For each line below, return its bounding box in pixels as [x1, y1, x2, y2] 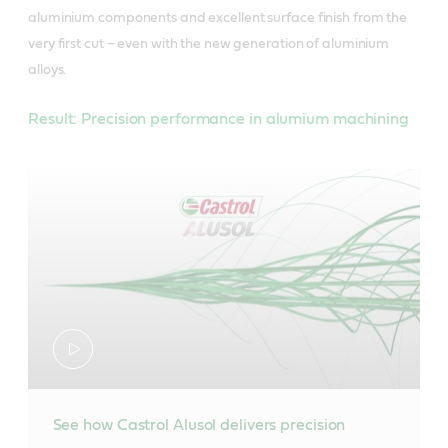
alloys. [28, 62, 67, 77]
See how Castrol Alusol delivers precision [52, 417, 346, 434]
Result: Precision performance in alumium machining [28, 110, 409, 127]
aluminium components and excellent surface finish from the [28, 10, 408, 25]
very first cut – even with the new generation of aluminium [28, 36, 390, 51]
